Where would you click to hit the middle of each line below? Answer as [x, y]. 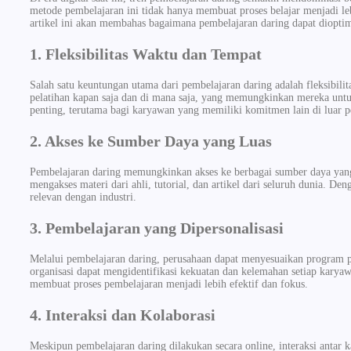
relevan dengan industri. [83, 197]
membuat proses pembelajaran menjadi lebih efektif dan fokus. [169, 284]
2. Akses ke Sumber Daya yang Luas [151, 141]
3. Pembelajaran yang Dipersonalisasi [157, 228]
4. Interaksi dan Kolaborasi [123, 315]
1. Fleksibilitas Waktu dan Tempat [146, 54]
